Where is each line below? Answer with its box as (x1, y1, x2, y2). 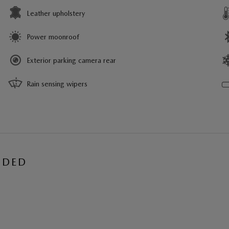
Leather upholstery (27, 9, 85, 17)
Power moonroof (27, 32, 79, 41)
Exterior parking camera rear (27, 56, 116, 64)
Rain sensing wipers (27, 79, 87, 88)
